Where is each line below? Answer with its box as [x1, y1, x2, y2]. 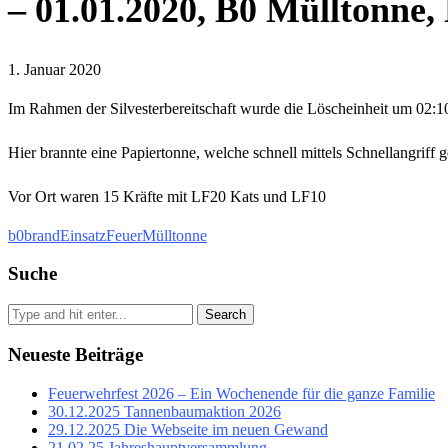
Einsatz [60, 226, 106, 244]
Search [205, 307, 246, 323]
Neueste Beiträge [8, 343, 143, 365]
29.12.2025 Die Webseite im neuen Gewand [48, 420, 328, 438]
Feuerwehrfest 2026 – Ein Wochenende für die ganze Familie [48, 384, 435, 402]
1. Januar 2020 [8, 60, 101, 78]
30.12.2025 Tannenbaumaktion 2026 [48, 402, 281, 420]
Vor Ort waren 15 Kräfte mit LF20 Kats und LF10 [8, 187, 326, 205]
